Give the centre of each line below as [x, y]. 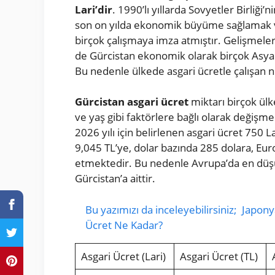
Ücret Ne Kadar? [124, 225]
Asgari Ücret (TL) [219, 256]
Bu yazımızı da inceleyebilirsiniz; [161, 209]
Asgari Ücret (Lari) [123, 256]
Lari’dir [94, 9]
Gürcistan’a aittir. [115, 179]
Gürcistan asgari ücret [132, 102]
